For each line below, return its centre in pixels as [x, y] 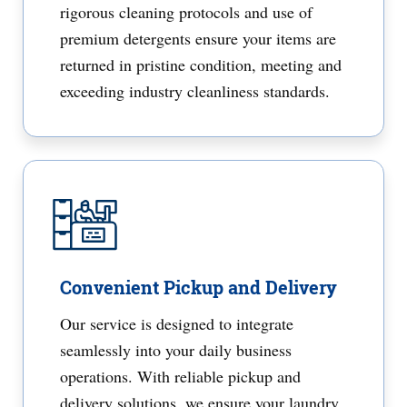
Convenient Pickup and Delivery [199, 287]
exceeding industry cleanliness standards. [195, 91]
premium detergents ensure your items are [198, 38]
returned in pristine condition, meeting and [201, 65]
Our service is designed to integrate [177, 323]
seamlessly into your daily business [176, 350]
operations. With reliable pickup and [180, 376]
